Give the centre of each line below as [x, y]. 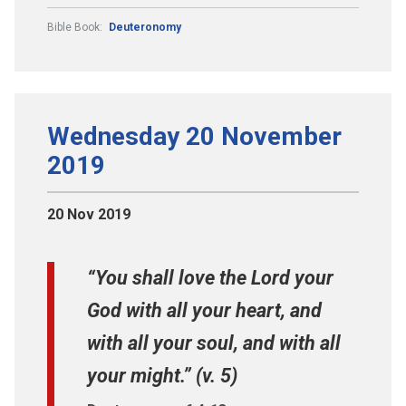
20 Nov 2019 [89, 214]
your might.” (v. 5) [162, 375]
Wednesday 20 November [194, 136]
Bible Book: [76, 27]
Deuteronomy [145, 27]
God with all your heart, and [204, 310]
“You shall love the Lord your [210, 277]
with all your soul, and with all [214, 343]
